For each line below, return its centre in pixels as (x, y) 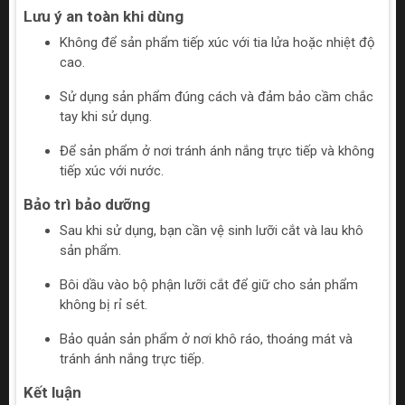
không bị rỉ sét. (104, 305)
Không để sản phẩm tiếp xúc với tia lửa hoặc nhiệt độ (217, 43)
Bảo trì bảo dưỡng (87, 205)
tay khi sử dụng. (106, 117)
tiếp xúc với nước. (112, 171)
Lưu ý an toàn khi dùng (104, 17)
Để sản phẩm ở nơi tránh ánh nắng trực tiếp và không (217, 151)
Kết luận (52, 393)
